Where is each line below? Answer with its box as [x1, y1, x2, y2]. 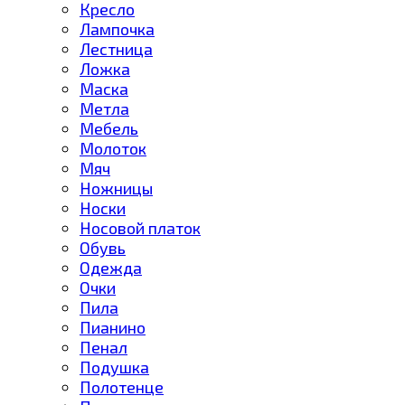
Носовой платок [80, 217, 201, 238]
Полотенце [80, 376, 164, 397]
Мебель [80, 118, 138, 138]
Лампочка [80, 18, 155, 39]
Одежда [80, 257, 142, 278]
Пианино [80, 316, 146, 337]
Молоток [80, 137, 146, 158]
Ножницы [80, 177, 153, 198]
